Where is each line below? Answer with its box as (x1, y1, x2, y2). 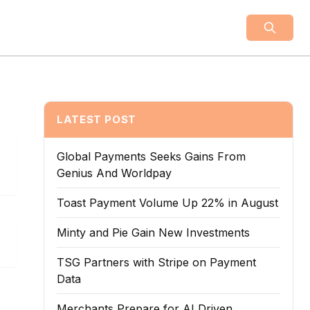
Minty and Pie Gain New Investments (57, 226, 250, 239)
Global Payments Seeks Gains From (57, 149, 246, 163)
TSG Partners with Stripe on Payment (57, 255, 257, 269)
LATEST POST (57, 113, 136, 126)
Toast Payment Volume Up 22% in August (57, 196, 279, 210)
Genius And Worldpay (57, 166, 172, 180)
